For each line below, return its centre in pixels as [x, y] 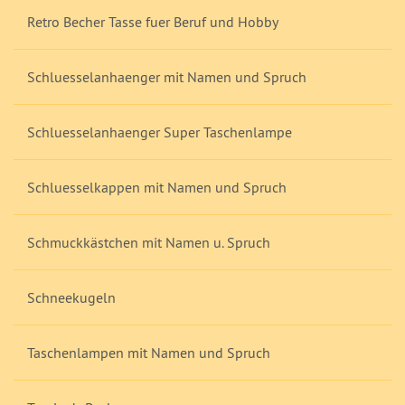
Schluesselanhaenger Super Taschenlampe [160, 132]
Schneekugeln [71, 297]
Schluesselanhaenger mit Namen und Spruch [167, 77]
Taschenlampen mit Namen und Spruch [149, 353]
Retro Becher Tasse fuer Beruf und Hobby [153, 22]
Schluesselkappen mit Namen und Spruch [157, 187]
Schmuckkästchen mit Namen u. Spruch [149, 242]
